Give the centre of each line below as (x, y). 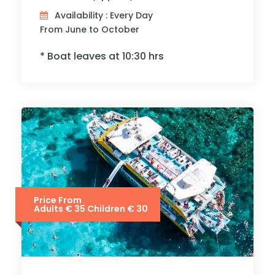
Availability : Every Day (104, 15)
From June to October (90, 29)
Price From (58, 200)
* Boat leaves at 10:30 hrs (102, 56)
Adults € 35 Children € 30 (91, 209)
